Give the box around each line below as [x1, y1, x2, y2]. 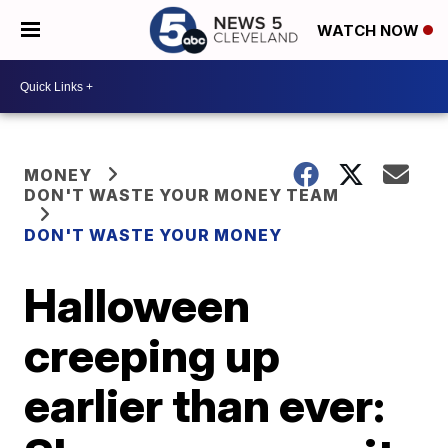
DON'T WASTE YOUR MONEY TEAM [24, 185, 340, 205]
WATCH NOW [317, 21, 423, 41]
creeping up [24, 327, 281, 383]
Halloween [24, 277, 251, 333]
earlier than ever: [24, 377, 386, 433]
